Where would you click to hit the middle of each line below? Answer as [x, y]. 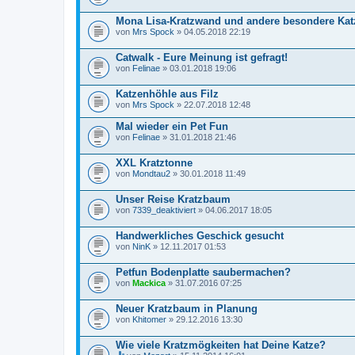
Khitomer [149, 319]
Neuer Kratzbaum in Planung [187, 308]
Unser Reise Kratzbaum [173, 199]
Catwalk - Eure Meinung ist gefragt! [202, 57]
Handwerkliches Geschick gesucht [200, 235]
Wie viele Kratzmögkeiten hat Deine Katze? [221, 345]
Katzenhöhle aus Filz [167, 94]
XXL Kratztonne [154, 162]
